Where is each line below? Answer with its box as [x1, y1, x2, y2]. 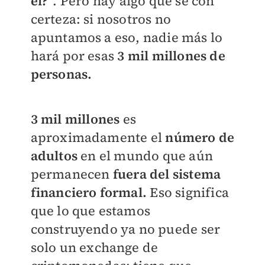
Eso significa [147, 183, 229, 201]
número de [162, 128, 235, 146]
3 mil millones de [117, 46, 225, 64]
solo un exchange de [30, 238, 159, 256]
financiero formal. [30, 183, 147, 201]
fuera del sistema [112, 164, 221, 183]
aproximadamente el [30, 128, 163, 146]
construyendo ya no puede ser [30, 219, 221, 238]
